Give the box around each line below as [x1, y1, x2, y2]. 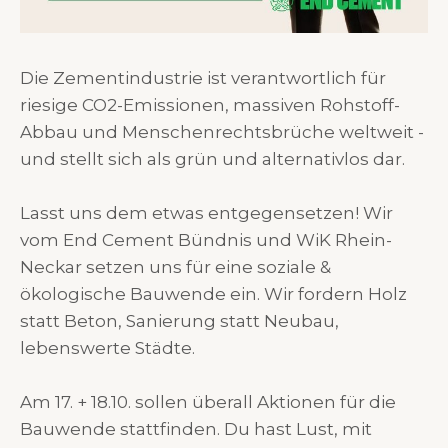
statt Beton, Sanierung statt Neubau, [20, 311, 339, 332]
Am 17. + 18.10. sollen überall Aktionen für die [20, 392, 396, 413]
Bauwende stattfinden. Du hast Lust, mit [20, 419, 372, 440]
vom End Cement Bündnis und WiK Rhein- [20, 230, 392, 251]
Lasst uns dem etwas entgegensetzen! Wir [20, 203, 393, 224]
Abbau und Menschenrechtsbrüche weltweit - [20, 122, 424, 142]
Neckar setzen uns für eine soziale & [20, 257, 331, 278]
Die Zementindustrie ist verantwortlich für [20, 68, 386, 88]
